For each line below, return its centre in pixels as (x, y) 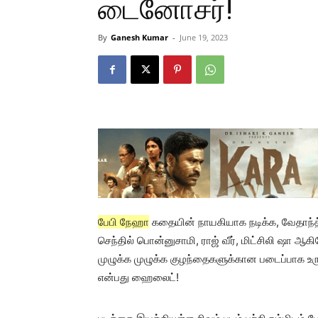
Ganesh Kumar (139, 37)
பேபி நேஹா (124, 222)
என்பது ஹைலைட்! (138, 277)
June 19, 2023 (204, 37)
